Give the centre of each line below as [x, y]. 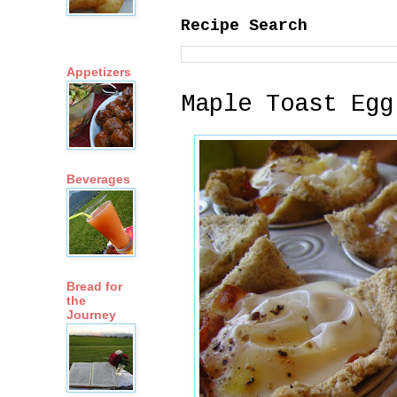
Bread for [94, 287]
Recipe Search [244, 25]
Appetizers [99, 72]
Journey [91, 315]
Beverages [98, 179]
